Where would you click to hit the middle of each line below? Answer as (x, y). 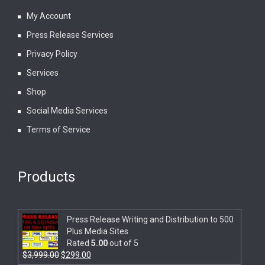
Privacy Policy (52, 54)
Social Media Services (67, 111)
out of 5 (123, 243)
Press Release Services (70, 35)
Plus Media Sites (98, 232)
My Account (49, 16)
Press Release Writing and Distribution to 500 (150, 220)
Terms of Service (59, 130)
